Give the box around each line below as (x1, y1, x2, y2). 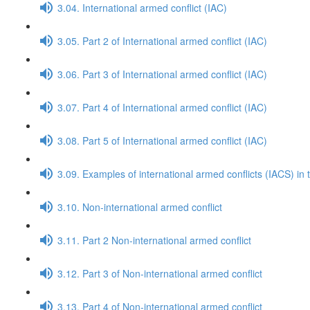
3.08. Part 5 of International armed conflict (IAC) (57, 133, 267, 147)
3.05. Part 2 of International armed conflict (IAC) (57, 33, 267, 48)
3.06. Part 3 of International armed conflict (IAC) (57, 66, 267, 81)
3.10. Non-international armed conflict (57, 199, 222, 214)
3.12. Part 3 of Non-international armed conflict (57, 266, 262, 280)
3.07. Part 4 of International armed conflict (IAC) (57, 100, 267, 114)
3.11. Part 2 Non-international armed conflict (57, 232, 251, 247)
